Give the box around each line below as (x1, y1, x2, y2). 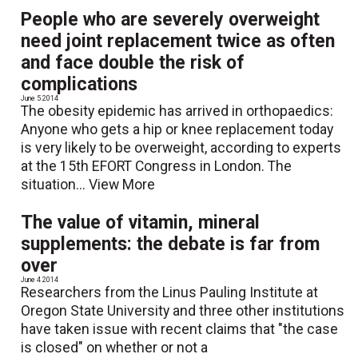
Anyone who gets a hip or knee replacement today (21, 121, 334, 137)
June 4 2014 (21, 275, 59, 284)
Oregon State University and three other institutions (21, 302, 345, 319)
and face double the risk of (21, 51, 245, 74)
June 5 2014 (21, 93, 59, 102)
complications (21, 73, 138, 95)
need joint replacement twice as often (21, 30, 336, 52)
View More (89, 176, 156, 193)
